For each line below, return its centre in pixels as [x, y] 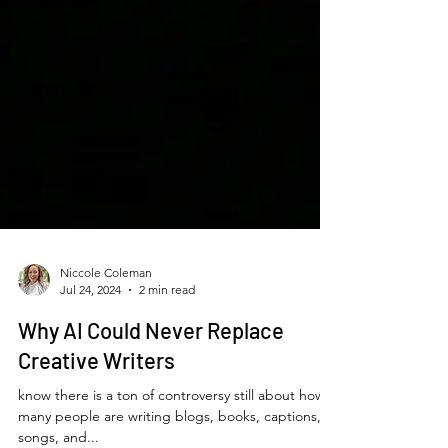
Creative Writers [96, 432]
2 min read [167, 362]
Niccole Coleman [106, 345]
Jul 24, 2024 [90, 362]
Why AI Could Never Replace [151, 402]
